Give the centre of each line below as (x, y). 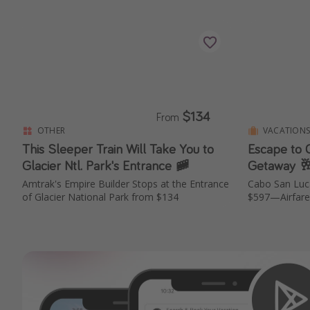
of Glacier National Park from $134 (100, 197)
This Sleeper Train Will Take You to (118, 149)
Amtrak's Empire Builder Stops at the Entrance (126, 183)
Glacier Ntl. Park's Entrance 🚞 (106, 165)
